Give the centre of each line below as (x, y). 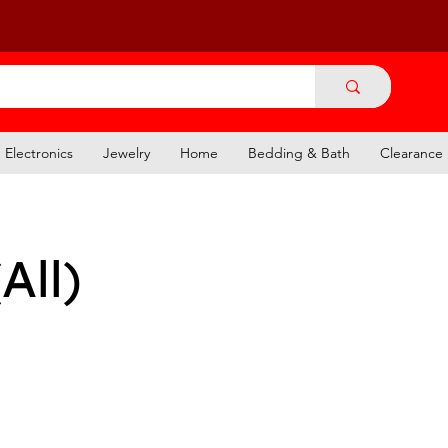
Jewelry (126, 152)
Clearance (411, 152)
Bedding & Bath (299, 152)
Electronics (39, 152)
